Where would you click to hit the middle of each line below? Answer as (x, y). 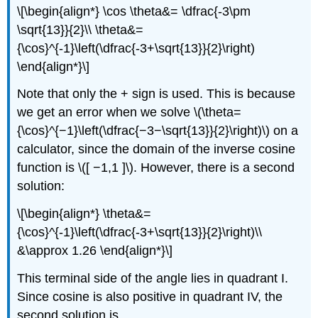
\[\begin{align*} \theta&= (84, 214)
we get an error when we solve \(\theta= (130, 113)
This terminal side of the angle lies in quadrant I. (153, 278)
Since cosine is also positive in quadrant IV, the (150, 296)
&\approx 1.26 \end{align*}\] (95, 251)
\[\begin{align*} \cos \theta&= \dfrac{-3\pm (134, 11)
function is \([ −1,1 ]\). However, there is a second (156, 168)
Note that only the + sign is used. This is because (157, 94)
